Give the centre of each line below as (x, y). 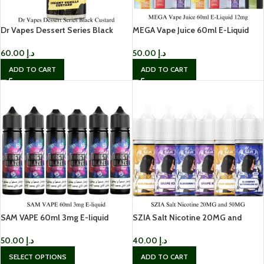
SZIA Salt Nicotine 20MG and (187, 217)
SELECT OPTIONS (38, 256)
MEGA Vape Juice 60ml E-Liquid (190, 30)
